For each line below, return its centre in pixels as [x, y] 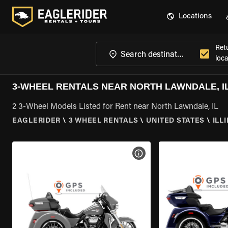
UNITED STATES [175, 121]
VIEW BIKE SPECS [170, 153]
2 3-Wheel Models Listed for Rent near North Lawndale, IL [115, 107]
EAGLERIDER [36, 121]
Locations [195, 17]
